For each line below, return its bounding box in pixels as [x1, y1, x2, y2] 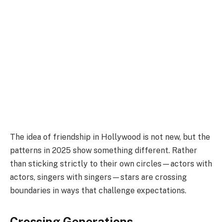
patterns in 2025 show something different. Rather [10, 146, 197, 156]
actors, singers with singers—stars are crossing [10, 172, 187, 182]
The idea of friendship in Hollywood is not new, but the [10, 132, 210, 142]
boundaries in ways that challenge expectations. [10, 186, 186, 196]
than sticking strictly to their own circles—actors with [10, 159, 212, 169]
